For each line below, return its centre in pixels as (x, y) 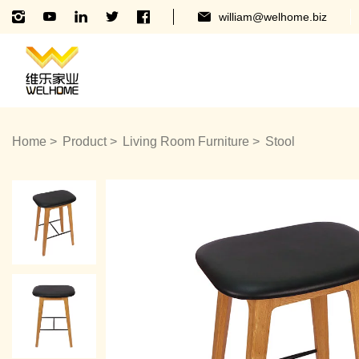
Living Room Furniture (186, 141)
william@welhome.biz (273, 17)
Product (85, 141)
